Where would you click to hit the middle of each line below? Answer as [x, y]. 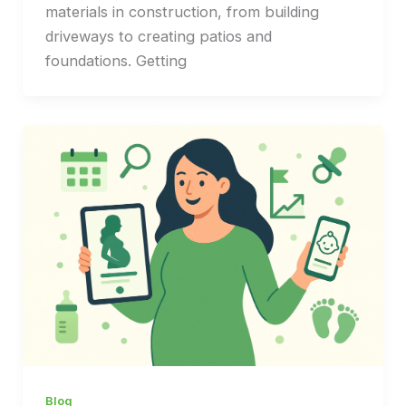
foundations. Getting [116, 61]
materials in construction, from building [182, 12]
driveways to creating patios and [158, 37]
